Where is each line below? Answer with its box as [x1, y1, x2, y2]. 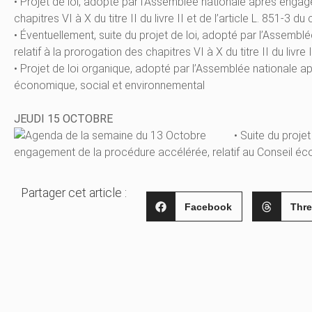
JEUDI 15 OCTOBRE [14, 112, 113, 126]
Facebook [185, 201, 233, 212]
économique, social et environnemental [14, 79, 205, 93]
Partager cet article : [21, 186, 127, 201]
